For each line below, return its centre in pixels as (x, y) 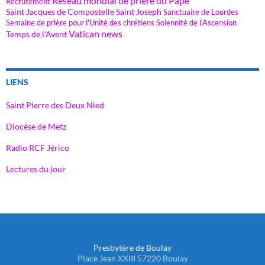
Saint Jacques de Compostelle (60, 11)
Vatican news (96, 33)
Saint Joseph (139, 11)
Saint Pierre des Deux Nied (55, 105)
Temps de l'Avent (36, 34)
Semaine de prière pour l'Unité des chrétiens (80, 22)
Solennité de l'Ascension (196, 22)
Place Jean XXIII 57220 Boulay (132, 258)
